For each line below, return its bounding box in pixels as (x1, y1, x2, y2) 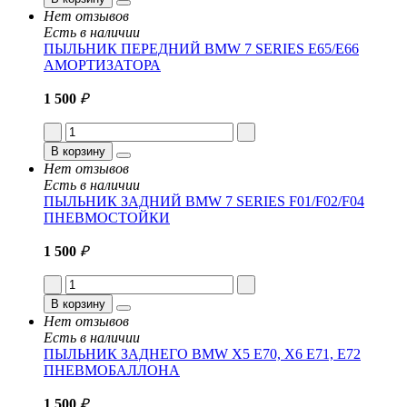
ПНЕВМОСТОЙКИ (44, 209, 170, 225)
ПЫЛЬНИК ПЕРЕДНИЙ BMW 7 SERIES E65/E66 (44, 40, 359, 56)
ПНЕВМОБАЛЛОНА (44, 362, 180, 378)
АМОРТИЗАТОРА (44, 56, 161, 73)
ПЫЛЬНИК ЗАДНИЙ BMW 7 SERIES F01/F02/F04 (44, 193, 364, 209)
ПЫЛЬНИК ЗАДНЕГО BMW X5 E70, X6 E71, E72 (44, 345, 361, 362)
